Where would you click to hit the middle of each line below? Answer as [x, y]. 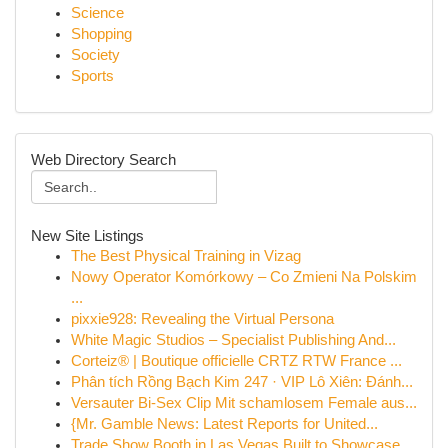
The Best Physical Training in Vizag [186, 256]
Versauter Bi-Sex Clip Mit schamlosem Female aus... [244, 403]
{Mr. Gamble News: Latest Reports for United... [224, 424]
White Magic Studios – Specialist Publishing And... [233, 340]
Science [97, 13]
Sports [92, 76]
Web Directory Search [103, 159]
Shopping [101, 34]
